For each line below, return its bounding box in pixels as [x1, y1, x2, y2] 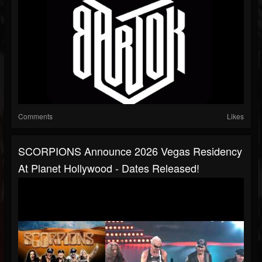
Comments [18, 111, 53, 122]
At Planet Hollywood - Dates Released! [18, 160, 199, 176]
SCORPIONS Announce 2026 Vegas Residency [18, 143, 242, 159]
